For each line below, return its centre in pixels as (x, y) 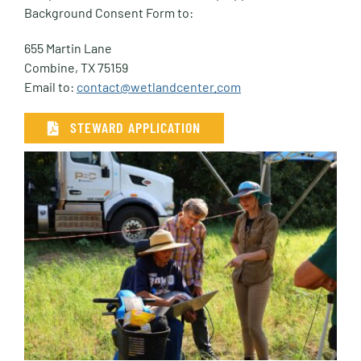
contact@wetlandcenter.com (158, 86)
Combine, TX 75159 (76, 67)
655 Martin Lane (68, 48)
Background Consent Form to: (108, 12)
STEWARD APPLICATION (135, 128)
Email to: (50, 86)
